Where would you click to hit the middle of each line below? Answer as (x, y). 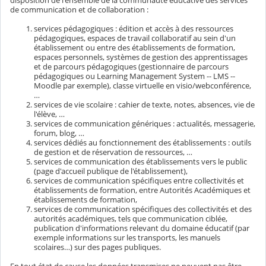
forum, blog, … (59, 133)
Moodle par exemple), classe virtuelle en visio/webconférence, (142, 86)
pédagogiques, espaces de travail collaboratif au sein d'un (135, 38)
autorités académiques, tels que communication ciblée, (131, 219)
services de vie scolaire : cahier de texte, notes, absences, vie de (144, 105)
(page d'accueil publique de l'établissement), (111, 171)
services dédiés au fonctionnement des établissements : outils (142, 143)
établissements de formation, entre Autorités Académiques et (142, 190)
